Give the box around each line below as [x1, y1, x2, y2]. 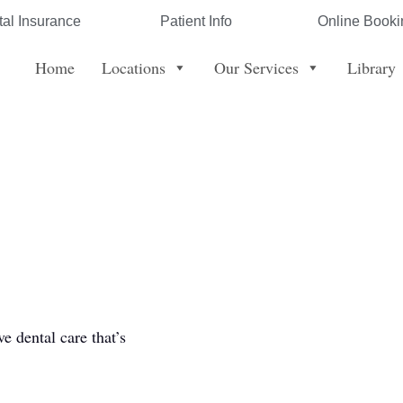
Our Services [213, 57, 299, 78]
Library [346, 57, 396, 78]
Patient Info [160, 13, 233, 29]
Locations [101, 57, 166, 78]
